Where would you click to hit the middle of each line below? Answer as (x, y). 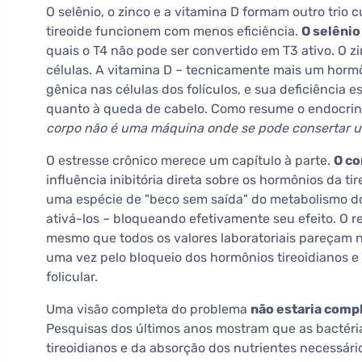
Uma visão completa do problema (148, 309)
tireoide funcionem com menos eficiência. (174, 32)
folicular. (72, 277)
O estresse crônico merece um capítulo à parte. (190, 161)
